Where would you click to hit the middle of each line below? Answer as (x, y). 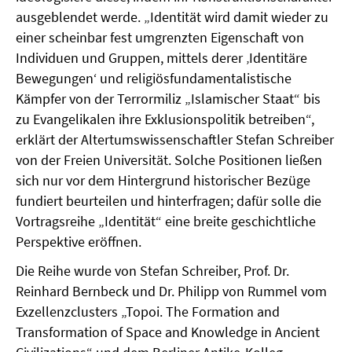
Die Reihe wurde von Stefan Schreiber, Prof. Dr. (152, 271)
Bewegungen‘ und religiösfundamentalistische (154, 78)
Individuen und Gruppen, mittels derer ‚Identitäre (161, 58)
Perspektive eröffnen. (79, 242)
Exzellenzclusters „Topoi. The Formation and (148, 312)
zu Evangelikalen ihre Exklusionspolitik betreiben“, (165, 119)
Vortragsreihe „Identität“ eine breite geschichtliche (166, 221)
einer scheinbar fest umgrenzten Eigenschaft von (160, 37)
